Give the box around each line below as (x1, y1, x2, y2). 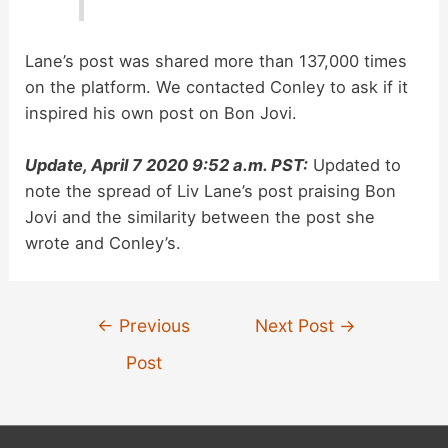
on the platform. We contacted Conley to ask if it (25, 76, 409, 97)
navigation (62, 333, 144, 354)
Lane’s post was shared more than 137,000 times (25, 50, 408, 71)
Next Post (255, 315, 340, 337)
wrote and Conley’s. (25, 233, 182, 253)
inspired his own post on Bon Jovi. (25, 102, 298, 123)
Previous (114, 315, 191, 337)
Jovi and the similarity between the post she (25, 207, 376, 227)
